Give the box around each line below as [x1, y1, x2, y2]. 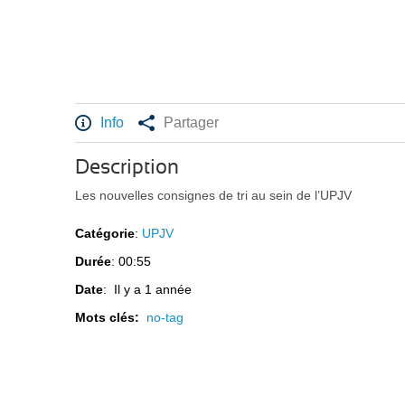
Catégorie [75, 226, 136, 241]
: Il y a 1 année [103, 282, 193, 297]
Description [75, 157, 180, 178]
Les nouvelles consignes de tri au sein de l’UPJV [75, 188, 353, 203]
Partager [164, 115, 220, 131]
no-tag [146, 310, 184, 325]
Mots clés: [75, 310, 147, 325]
